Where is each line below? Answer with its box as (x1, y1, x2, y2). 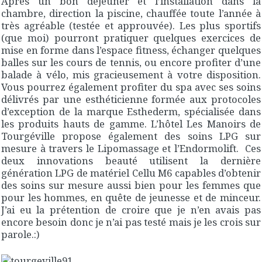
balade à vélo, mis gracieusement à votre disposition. (1, 68, 261, 82)
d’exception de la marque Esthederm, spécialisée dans (1, 105, 261, 119)
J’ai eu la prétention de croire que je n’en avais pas (1, 203, 261, 217)
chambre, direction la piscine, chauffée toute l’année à (1, 6, 261, 20)
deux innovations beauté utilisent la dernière (1, 154, 261, 168)
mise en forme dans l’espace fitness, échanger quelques (1, 43, 261, 57)
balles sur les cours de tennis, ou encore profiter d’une (1, 56, 261, 70)
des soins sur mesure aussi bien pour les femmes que (1, 178, 261, 192)
